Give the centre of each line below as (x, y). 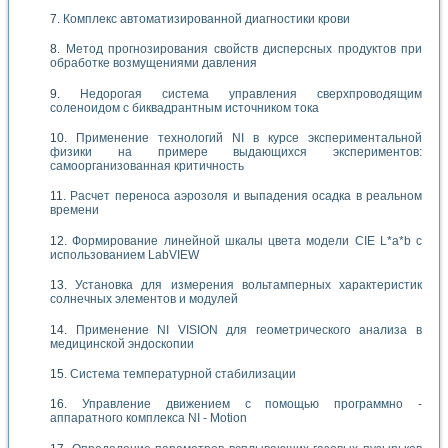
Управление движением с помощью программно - (252, 404)
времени (74, 210)
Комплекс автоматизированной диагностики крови (206, 18)
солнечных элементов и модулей (144, 299)
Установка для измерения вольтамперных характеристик (249, 285)
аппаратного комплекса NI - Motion (148, 418)
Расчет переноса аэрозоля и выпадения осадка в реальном (246, 196)
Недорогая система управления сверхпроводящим (251, 93)
